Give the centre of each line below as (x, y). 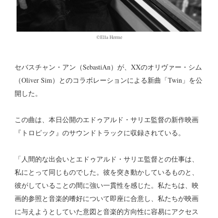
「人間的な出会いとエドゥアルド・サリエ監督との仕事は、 (107, 159)
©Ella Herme (109, 37)
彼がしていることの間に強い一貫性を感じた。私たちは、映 (107, 185)
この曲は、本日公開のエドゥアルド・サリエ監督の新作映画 (107, 120)
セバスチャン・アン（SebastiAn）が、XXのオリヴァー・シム (108, 67)
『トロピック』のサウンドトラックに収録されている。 (100, 133)
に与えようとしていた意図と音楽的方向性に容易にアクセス (107, 212)
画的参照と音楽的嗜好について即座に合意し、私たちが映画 (107, 199)
